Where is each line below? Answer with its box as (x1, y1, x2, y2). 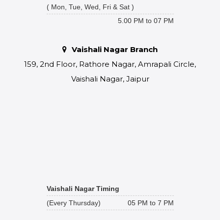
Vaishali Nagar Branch (72, 45, 158, 54)
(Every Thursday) (46, 199, 101, 207)
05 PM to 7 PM (127, 199, 174, 207)
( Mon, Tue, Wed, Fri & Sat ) (46, 3, 134, 11)
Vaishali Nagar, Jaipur (71, 74, 149, 83)
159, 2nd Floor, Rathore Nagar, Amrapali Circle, (24, 59, 196, 69)
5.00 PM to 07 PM (117, 17, 174, 25)
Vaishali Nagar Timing (46, 185, 119, 192)
